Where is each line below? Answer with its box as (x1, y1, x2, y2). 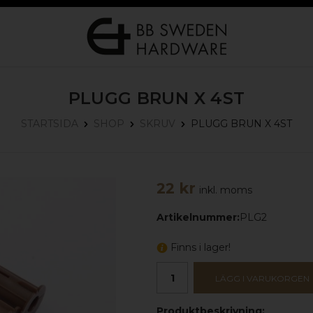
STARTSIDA (21, 117, 78, 131)
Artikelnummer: (156, 211, 240, 224)
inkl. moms (199, 184, 252, 197)
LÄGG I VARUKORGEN (215, 273, 310, 284)
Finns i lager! (170, 241, 231, 254)
